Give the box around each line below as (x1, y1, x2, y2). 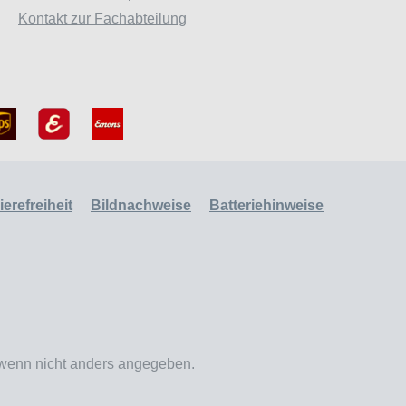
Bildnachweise (91, 198, 191, 213)
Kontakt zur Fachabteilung (18, 11, 187, 26)
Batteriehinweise (209, 198, 324, 213)
